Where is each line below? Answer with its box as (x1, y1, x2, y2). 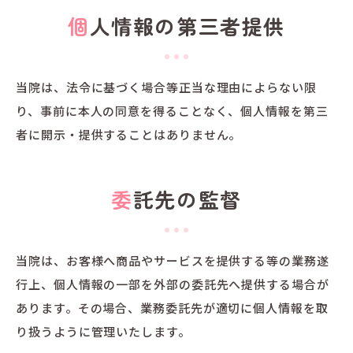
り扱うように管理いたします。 (16, 322, 191, 340)
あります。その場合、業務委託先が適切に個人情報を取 (16, 299, 329, 316)
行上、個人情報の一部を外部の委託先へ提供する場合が (16, 275, 329, 292)
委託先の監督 (132, 184, 242, 214)
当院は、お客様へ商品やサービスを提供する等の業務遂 (16, 251, 329, 269)
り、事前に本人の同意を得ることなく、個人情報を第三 (16, 102, 329, 119)
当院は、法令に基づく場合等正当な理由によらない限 (16, 78, 317, 95)
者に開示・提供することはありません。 (16, 125, 242, 143)
